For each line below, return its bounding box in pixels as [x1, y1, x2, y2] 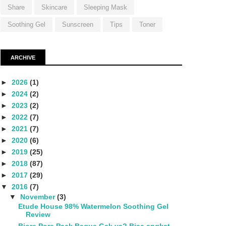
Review [25, 210, 50, 219]
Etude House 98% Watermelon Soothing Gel [18, 202, 168, 211]
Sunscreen [62, 21, 93, 29]
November [20, 192, 57, 201]
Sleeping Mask [84, 4, 127, 12]
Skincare [41, 4, 67, 12]
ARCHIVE [11, 54, 35, 61]
